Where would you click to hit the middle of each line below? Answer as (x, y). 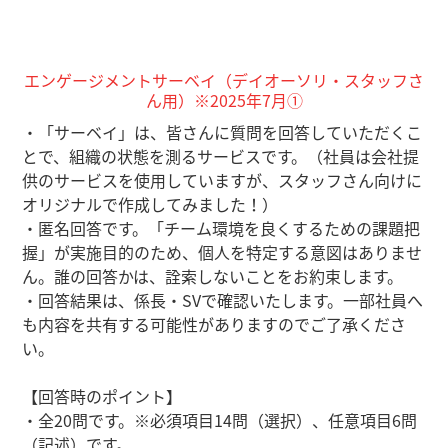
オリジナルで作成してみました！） (150, 204)
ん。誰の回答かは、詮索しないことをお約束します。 (213, 276)
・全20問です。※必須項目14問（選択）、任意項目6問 (220, 420)
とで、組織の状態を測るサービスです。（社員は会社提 (221, 156)
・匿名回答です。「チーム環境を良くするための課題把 (221, 228)
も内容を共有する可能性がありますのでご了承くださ (214, 324)
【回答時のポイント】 (102, 396)
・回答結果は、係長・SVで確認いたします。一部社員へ (223, 300)
